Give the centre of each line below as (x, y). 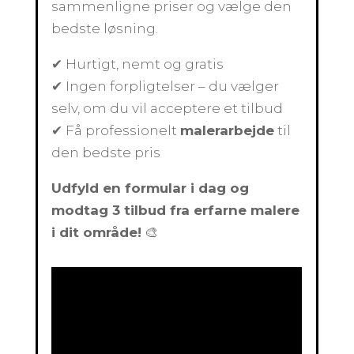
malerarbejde (228, 130)
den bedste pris (106, 153)
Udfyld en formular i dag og (151, 188)
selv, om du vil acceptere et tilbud (168, 108)
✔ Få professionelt (116, 130)
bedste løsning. (105, 28)
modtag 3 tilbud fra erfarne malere (176, 210)
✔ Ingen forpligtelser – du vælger (166, 86)
